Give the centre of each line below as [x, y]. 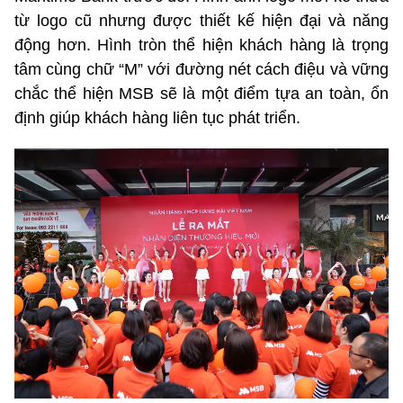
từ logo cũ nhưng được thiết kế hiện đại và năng [201, 21]
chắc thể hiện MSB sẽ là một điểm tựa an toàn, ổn [201, 94]
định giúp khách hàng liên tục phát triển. [157, 118]
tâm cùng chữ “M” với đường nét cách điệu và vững [201, 70]
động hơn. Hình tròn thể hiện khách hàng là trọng [201, 45]
